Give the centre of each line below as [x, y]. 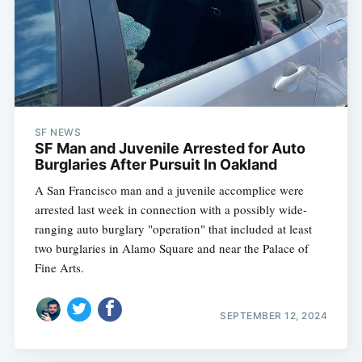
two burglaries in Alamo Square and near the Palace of [171, 248]
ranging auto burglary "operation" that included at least [173, 229]
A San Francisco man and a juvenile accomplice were [169, 190]
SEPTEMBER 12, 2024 [274, 315]
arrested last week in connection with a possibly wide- [170, 210]
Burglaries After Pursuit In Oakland [156, 165]
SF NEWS [58, 133]
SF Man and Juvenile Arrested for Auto [170, 149]
